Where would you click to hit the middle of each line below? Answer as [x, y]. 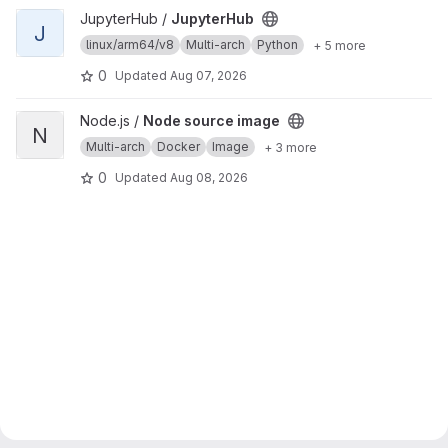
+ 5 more [339, 45]
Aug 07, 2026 [208, 75]
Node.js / [111, 120]
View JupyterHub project [98, 18]
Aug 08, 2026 [209, 177]
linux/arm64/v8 [130, 44]
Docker [178, 146]
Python [277, 44]
